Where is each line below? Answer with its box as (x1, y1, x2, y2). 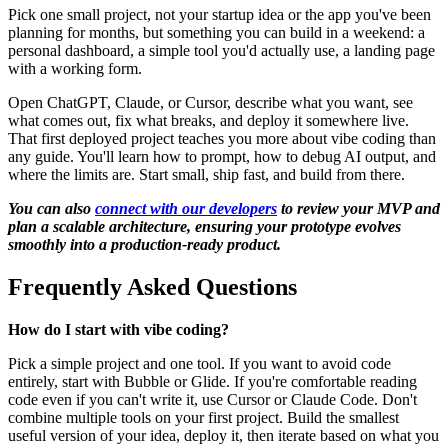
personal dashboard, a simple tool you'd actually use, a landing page (8, 41, 435, 59)
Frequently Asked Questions (8, 273, 297, 300)
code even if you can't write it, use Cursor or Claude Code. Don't (8, 390, 417, 408)
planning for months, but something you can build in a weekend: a (8, 23, 425, 41)
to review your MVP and (277, 199, 440, 217)
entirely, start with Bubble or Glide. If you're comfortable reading (8, 372, 417, 390)
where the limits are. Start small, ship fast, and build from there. (8, 165, 405, 183)
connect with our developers (95, 199, 277, 217)
